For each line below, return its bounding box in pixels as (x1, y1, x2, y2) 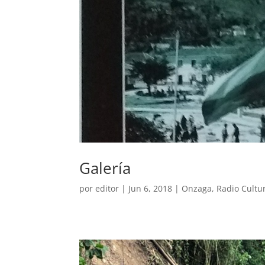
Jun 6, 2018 (128, 183, 173, 194)
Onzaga (182, 183, 212, 194)
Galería (79, 157, 131, 179)
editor (95, 183, 119, 194)
